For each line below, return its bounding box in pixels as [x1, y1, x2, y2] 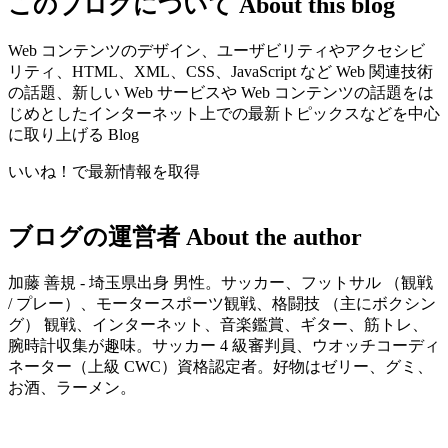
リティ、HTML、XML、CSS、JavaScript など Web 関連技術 [8, 63, 433, 81]
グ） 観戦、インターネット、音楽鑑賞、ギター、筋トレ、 [8, 316, 428, 334]
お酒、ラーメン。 [8, 379, 136, 397]
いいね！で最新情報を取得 [8, 163, 200, 181]
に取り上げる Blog [8, 126, 139, 144]
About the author [186, 224, 362, 251]
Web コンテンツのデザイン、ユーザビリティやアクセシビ [8, 42, 425, 60]
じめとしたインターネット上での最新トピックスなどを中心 [8, 105, 440, 123]
